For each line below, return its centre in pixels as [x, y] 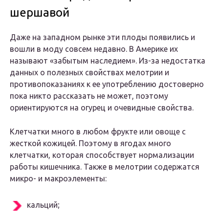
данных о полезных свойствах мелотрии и [89, 73]
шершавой [40, 13]
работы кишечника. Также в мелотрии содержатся [105, 167]
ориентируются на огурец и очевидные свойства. [102, 108]
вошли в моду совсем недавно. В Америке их [94, 49]
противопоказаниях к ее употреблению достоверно [107, 84]
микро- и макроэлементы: [58, 179]
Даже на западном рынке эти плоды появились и [102, 37]
